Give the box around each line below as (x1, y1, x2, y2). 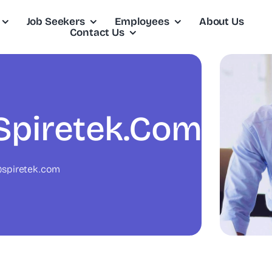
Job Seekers (26, 15, 85, 28)
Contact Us (70, 25, 124, 39)
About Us (199, 15, 244, 28)
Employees (115, 15, 169, 28)
